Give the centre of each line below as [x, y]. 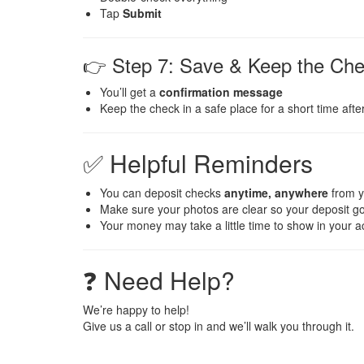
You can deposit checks [162, 193]
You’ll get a [130, 92]
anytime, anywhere [276, 193]
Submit [142, 13]
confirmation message [221, 92]
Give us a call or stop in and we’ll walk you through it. [219, 326]
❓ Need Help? [159, 280]
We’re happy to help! [136, 310]
